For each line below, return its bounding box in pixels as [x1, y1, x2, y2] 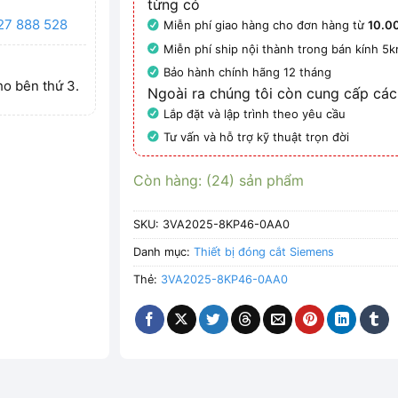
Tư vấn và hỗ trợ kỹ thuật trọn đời [163, 129, 350, 144]
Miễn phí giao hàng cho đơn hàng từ [163, 18, 369, 33]
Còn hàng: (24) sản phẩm [133, 171, 305, 190]
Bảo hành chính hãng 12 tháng [163, 65, 332, 80]
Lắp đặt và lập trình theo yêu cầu [163, 106, 346, 121]
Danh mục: [133, 245, 195, 259]
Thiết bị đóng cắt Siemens [194, 245, 335, 259]
